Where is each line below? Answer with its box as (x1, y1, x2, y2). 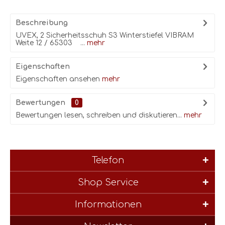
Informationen (74, 199, 142, 209)
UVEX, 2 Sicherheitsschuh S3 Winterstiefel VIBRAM (16, 32, 194, 39)
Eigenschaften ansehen (16, 75, 100, 83)
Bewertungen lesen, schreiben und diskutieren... (16, 111, 182, 119)
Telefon (92, 155, 124, 165)
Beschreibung (16, 19, 68, 27)
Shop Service (77, 177, 139, 187)
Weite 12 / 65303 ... (16, 39, 85, 47)
